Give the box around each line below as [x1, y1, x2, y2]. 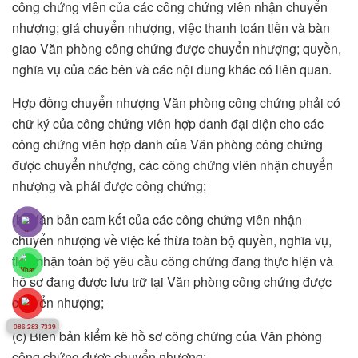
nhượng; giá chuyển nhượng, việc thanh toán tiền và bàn [12, 18, 330, 38]
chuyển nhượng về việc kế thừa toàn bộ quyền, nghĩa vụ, [12, 231, 332, 250]
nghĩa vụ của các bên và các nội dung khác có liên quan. [12, 60, 332, 79]
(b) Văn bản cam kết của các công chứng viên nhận [12, 210, 302, 229]
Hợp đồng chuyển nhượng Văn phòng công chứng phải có [12, 93, 340, 113]
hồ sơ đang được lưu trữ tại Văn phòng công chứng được [12, 272, 332, 292]
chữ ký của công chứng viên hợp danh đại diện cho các [12, 114, 324, 133]
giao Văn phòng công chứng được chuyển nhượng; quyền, [12, 39, 341, 58]
